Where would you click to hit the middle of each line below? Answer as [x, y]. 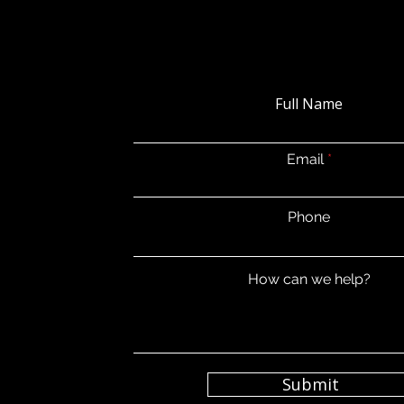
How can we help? [309, 280]
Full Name [309, 104]
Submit [311, 385]
